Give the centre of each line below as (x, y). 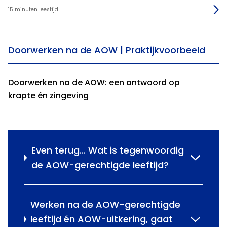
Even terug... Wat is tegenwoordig (107, 150)
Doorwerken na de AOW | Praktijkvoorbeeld (107, 50)
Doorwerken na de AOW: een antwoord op (94, 83)
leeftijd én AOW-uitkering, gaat (102, 219)
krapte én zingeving (48, 96)
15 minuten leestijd (33, 10)
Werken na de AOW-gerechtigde (106, 205)
